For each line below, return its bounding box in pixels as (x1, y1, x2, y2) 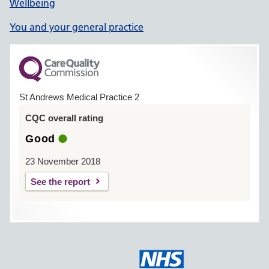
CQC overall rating (25, 113, 103, 123)
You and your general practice (10, 21, 144, 33)
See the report (31, 177, 90, 187)
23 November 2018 (25, 156, 100, 166)
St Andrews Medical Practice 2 (19, 92, 139, 102)
